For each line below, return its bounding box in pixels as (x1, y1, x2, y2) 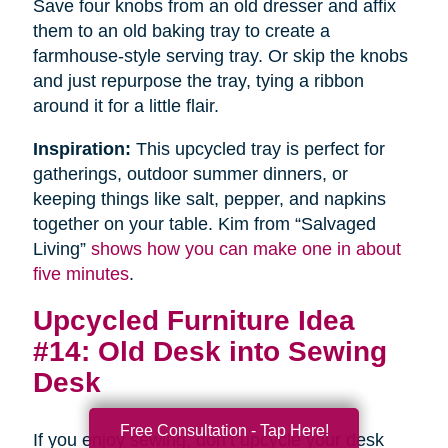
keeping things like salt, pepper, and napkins (32, 189, 386, 210)
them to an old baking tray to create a (32, 21, 330, 42)
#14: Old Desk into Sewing (32, 335, 387, 368)
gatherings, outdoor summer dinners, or (32, 164, 348, 185)
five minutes (32, 264, 129, 285)
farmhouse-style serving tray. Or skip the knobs (32, 46, 408, 67)
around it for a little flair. (32, 96, 219, 117)
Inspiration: (32, 139, 131, 160)
